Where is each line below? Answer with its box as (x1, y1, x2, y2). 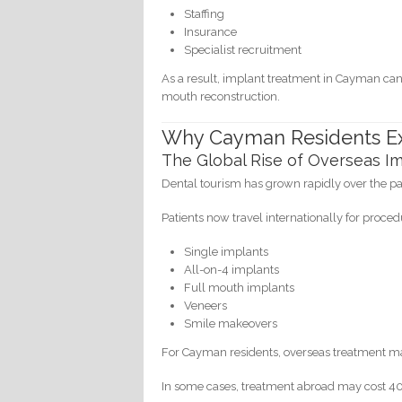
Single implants (184, 245, 269, 259)
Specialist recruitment (184, 42, 302, 57)
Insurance (184, 24, 238, 39)
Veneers (184, 299, 228, 313)
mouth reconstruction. (162, 89, 281, 103)
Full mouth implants (184, 281, 295, 295)
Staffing (184, 6, 225, 21)
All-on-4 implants (184, 263, 280, 277)
